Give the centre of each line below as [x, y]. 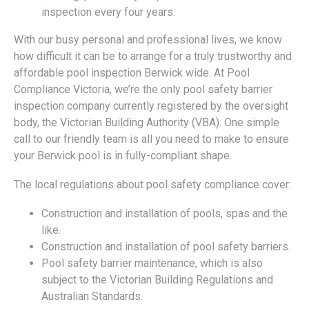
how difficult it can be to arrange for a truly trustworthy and [153, 57]
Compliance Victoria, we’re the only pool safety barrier [143, 90]
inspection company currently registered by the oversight [151, 106]
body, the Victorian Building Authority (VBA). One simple [147, 123]
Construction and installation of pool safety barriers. [166, 247]
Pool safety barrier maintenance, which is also [152, 263]
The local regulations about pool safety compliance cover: [152, 185]
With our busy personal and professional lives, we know [148, 40]
